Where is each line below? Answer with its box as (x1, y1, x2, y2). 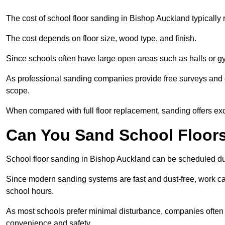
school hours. (6, 187, 54, 196)
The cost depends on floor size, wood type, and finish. (6, 34, 196, 43)
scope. (6, 86, 30, 95)
